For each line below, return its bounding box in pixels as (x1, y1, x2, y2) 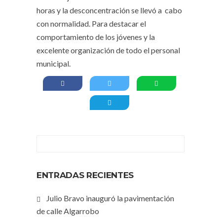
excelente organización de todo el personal (37, 45, 180, 55)
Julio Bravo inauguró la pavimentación (46, 193, 174, 203)
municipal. (37, 59, 71, 68)
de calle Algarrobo (37, 206, 99, 216)
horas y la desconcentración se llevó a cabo (37, 5, 182, 15)
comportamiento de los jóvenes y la (37, 32, 155, 41)
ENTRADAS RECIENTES (37, 170, 134, 180)
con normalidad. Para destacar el (37, 19, 146, 28)
